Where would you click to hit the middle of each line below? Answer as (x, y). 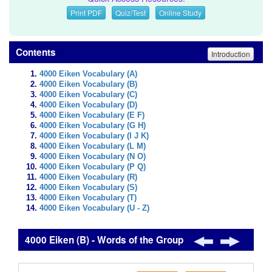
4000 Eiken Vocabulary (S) (88, 188)
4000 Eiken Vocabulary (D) (88, 105)
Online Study (180, 12)
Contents (35, 52)
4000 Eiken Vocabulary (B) (88, 84)
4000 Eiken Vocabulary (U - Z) (94, 208)
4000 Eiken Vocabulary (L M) (93, 146)
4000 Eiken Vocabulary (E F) (92, 115)
